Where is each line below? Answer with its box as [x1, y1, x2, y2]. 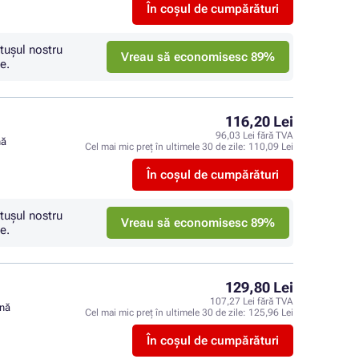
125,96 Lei [248, 307, 293, 318]
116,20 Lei [225, 113, 293, 130]
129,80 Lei [225, 279, 293, 296]
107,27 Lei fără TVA [210, 296, 293, 307]
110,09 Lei [248, 141, 293, 152]
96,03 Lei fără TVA [216, 130, 293, 141]
